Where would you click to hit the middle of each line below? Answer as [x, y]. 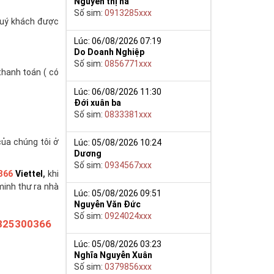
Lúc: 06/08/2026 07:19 [118, 41]
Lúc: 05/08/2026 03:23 [118, 244]
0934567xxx [128, 165]
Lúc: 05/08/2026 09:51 [118, 193]
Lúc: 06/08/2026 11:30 [118, 91]
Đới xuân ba [98, 102]
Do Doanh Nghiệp [109, 52]
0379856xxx [128, 266]
